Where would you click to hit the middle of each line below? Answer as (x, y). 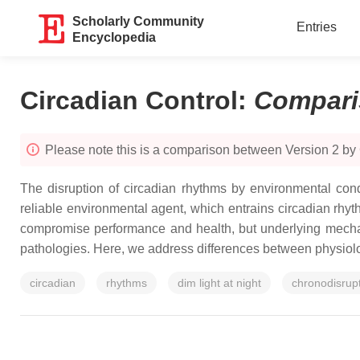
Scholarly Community (139, 21)
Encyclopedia (115, 37)
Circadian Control (129, 100)
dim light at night (219, 283)
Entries (316, 27)
